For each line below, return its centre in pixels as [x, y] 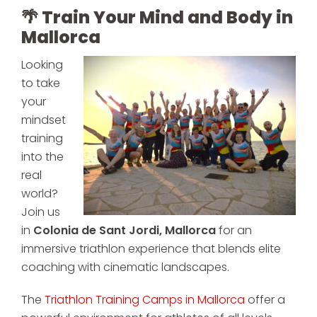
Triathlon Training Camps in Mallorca [145, 299]
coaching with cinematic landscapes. [125, 267]
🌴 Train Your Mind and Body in [157, 17]
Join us [41, 212]
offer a [265, 299]
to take [41, 83]
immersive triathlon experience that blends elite [151, 248]
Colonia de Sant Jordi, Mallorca [125, 230]
